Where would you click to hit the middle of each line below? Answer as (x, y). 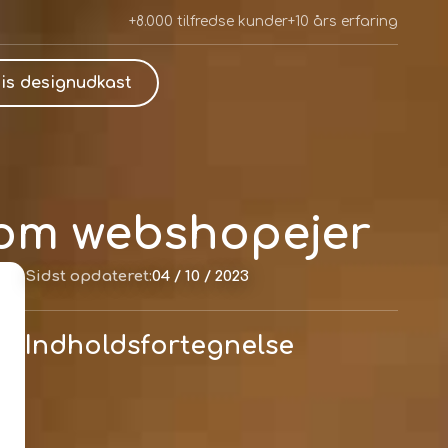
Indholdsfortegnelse (159, 346)
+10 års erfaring (343, 21)
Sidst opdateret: (88, 276)
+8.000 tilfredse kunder (208, 21)
